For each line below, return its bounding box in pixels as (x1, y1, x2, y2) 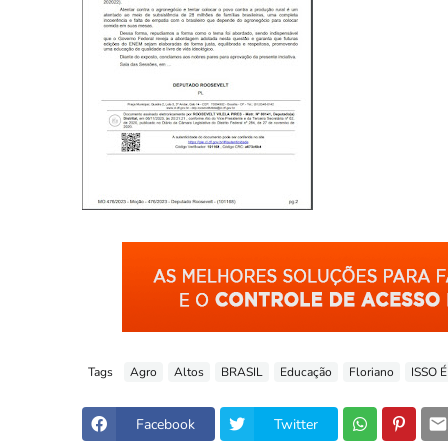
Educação (280, 363, 332, 380)
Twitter (274, 414, 318, 434)
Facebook (136, 414, 195, 434)
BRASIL (221, 363, 263, 380)
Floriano (349, 363, 394, 380)
